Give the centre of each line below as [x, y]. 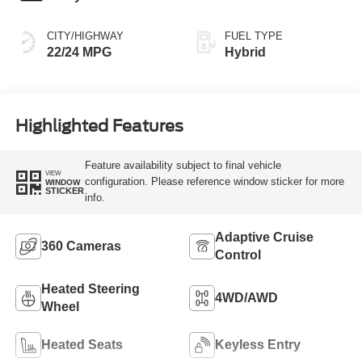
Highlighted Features [99, 126]
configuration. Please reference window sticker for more [214, 182]
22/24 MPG [79, 52]
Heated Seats [82, 345]
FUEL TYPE [254, 36]
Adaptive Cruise [264, 238]
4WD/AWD [246, 298]
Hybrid [245, 52]
